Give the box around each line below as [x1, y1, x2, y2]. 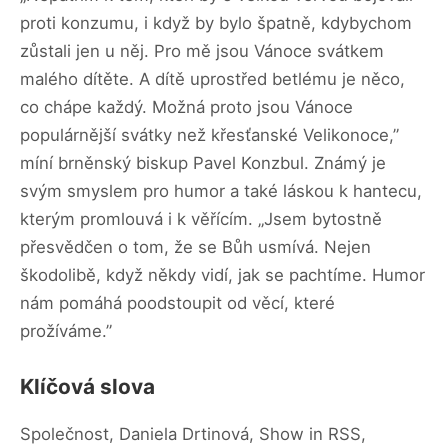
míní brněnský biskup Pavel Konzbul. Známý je [20, 152, 386, 173]
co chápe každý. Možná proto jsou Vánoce [20, 96, 353, 117]
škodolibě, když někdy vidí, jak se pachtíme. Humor [20, 264, 425, 285]
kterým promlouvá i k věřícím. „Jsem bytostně [20, 208, 382, 229]
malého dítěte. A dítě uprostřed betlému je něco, [20, 68, 405, 89]
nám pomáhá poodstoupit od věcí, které [20, 292, 335, 313]
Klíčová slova [20, 373, 155, 399]
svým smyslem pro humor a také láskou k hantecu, [20, 180, 422, 201]
